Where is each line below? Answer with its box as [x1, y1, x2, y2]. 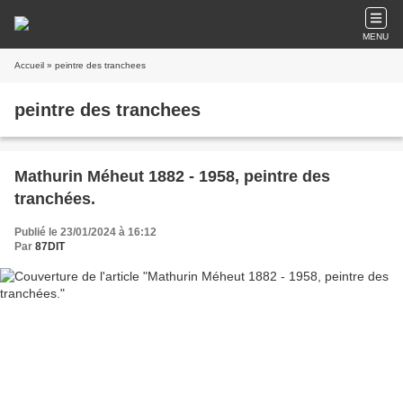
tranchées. [14, 190, 95, 208]
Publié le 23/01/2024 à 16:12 [14, 226, 157, 238]
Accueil [14, 60, 44, 70]
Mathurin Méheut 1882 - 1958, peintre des [14, 167, 330, 185]
